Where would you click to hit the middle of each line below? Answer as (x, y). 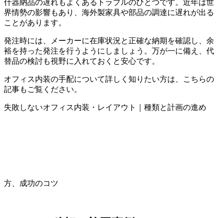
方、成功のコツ (31, 183)
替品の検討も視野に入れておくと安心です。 (82, 61)
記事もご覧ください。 (43, 89)
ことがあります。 (35, 22)
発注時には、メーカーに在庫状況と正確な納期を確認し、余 (109, 40)
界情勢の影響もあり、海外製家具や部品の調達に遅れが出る (109, 12)
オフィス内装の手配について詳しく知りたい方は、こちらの (109, 79)
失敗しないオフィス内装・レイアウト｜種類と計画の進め (105, 107)
